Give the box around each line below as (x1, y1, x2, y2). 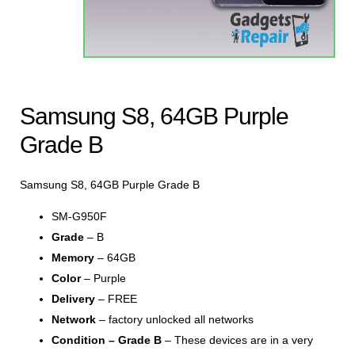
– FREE (95, 292, 137, 305)
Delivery (52, 292, 95, 305)
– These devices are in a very (162, 333, 313, 346)
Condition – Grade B (52, 333, 162, 346)
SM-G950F (52, 209, 107, 223)
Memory (52, 250, 94, 264)
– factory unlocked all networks (96, 312, 254, 326)
